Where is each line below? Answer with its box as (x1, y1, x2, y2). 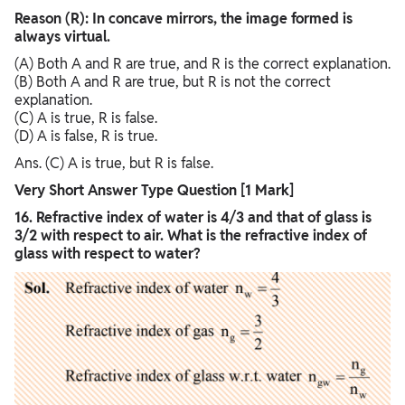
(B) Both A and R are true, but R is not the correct (14, 72, 331, 92)
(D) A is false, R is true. (14, 127, 157, 146)
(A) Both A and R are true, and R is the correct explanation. (14, 54, 391, 74)
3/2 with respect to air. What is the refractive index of (14, 226, 367, 246)
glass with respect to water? (14, 244, 201, 264)
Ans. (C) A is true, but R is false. (14, 154, 213, 174)
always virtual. (14, 27, 110, 47)
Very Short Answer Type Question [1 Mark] (14, 181, 294, 201)
